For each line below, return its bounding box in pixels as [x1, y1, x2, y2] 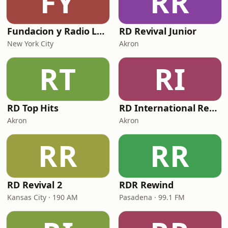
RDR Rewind [119, 179, 174, 191]
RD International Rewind [209, 102, 217, 114]
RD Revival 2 [7, 179, 62, 191]
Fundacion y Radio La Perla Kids [97, 25, 105, 37]
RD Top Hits [7, 102, 59, 114]
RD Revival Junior [119, 25, 196, 37]
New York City [7, 39, 53, 48]
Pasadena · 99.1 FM [119, 192, 185, 202]
